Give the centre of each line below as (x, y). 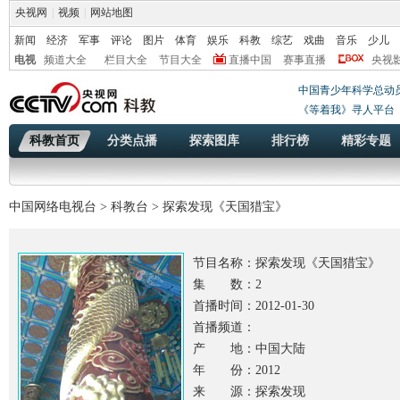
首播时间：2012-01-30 (254, 306)
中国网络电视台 (53, 207)
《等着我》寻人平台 (346, 110)
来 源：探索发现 (249, 392)
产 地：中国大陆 (249, 349)
